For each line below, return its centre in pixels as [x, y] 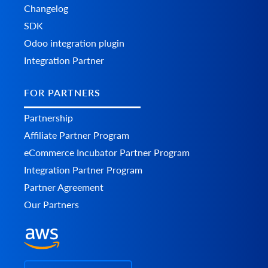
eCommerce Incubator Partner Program [107, 152]
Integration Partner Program [83, 169]
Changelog [46, 8]
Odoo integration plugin [74, 42]
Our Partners [51, 204]
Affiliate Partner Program [77, 135]
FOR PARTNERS [62, 92]
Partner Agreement [64, 187]
